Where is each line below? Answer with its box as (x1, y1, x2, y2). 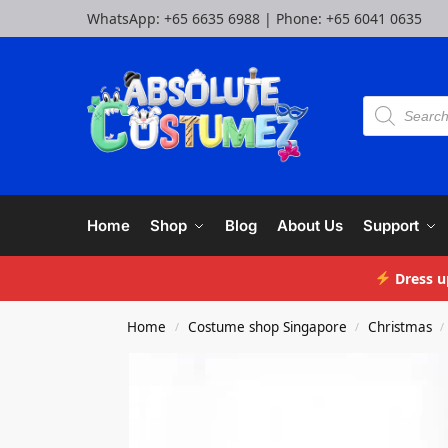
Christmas (367, 318, 432, 336)
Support (363, 216, 420, 235)
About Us (277, 216, 343, 235)
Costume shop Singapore (187, 318, 347, 336)
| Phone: (260, 9, 326, 28)
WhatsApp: (87, 9, 164, 28)
